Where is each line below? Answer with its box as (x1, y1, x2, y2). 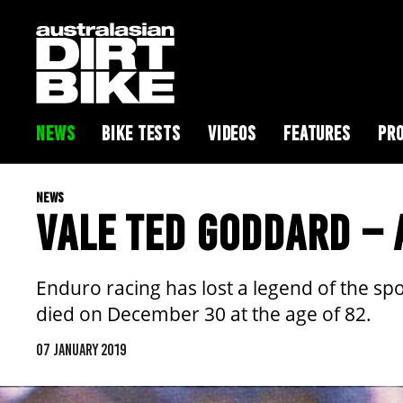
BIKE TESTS (102, 121, 181, 146)
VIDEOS (207, 121, 257, 146)
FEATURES (283, 121, 351, 146)
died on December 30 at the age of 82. (36, 301, 372, 327)
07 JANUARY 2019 (36, 340, 127, 360)
